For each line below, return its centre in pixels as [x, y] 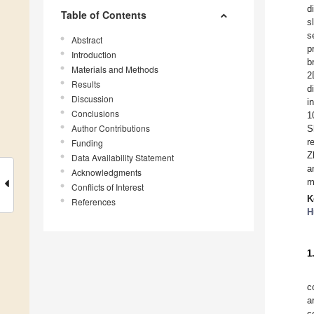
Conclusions [95, 114]
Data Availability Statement [123, 158]
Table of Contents [104, 15]
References [94, 202]
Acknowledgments [107, 172]
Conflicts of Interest [108, 187]
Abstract [87, 40]
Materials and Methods [115, 69]
